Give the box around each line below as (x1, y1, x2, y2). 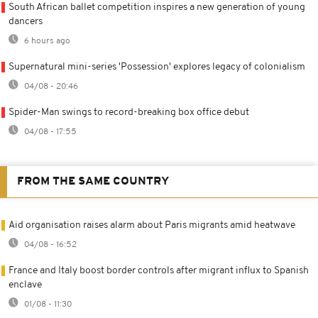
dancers (9, 16, 43, 27)
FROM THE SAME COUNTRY (17, 175, 169, 187)
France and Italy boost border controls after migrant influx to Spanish (9, 265, 309, 276)
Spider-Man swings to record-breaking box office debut (9, 106, 249, 118)
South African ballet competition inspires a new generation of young (9, 1, 305, 13)
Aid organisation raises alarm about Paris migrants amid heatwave (9, 219, 295, 231)
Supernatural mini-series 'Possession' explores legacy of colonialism (9, 61, 305, 72)
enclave (9, 279, 42, 290)
